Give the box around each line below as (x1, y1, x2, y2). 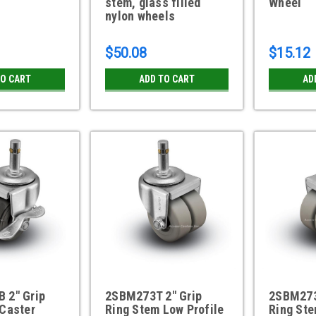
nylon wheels (105, 8, 176, 24)
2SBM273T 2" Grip (105, 288, 202, 304)
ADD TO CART (139, 73, 195, 85)
